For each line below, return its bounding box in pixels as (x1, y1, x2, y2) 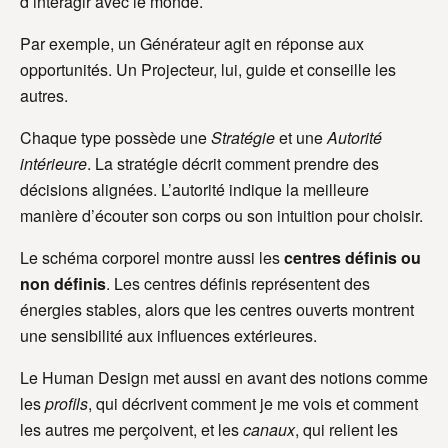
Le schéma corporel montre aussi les (20, 246, 284, 270)
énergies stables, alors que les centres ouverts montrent (20, 298, 414, 322)
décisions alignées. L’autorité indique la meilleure (20, 178, 369, 202)
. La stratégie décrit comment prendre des (87, 152, 379, 176)
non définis (20, 272, 106, 296)
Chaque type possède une (20, 126, 211, 150)
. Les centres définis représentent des (106, 272, 370, 296)
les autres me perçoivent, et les (20, 418, 243, 442)
